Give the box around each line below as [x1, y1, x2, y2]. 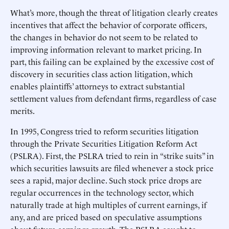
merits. [10, 105, 35, 116]
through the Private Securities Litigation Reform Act [10, 138, 197, 149]
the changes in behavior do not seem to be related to [10, 31, 198, 42]
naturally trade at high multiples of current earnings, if [10, 199, 207, 210]
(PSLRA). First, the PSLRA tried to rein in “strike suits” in [10, 150, 214, 161]
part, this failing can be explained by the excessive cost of [10, 56, 214, 67]
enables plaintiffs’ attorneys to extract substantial [10, 80, 185, 91]
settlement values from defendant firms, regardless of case [10, 93, 217, 104]
